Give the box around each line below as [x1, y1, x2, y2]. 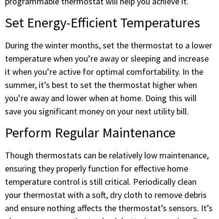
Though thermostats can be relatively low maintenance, [5, 150, 209, 161]
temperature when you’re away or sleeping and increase [5, 53, 209, 65]
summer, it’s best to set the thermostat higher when [5, 79, 197, 91]
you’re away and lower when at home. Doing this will [5, 92, 197, 104]
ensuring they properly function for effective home [5, 163, 188, 175]
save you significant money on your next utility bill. [5, 106, 189, 117]
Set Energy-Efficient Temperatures [5, 14, 200, 32]
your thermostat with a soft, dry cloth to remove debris [5, 189, 207, 201]
